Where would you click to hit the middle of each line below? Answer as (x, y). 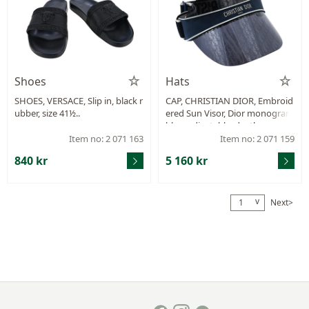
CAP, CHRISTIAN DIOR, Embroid (229, 100)
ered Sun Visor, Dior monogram (230, 113)
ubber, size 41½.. (47, 113)
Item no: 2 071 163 (106, 138)
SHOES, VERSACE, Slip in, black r (79, 100)
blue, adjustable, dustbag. (218, 125)
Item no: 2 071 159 (257, 138)
